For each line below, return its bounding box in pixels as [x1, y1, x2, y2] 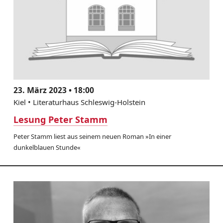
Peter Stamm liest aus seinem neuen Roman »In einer [13, 131, 171, 141]
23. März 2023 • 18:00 [13, 84, 94, 96]
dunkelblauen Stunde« [13, 142, 81, 152]
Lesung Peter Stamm [13, 113, 108, 125]
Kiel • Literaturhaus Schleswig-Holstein [13, 97, 145, 107]
